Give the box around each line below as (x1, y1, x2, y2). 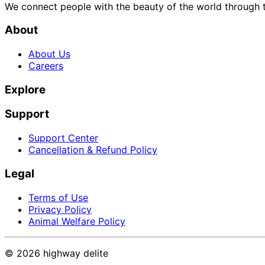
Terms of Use (28, 191, 88, 203)
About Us (28, 48, 70, 60)
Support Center (28, 132, 98, 144)
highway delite (40, 247, 108, 259)
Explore (5, 82, 46, 96)
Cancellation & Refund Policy (28, 144, 157, 156)
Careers (28, 60, 63, 72)
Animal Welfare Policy (28, 215, 125, 227)
